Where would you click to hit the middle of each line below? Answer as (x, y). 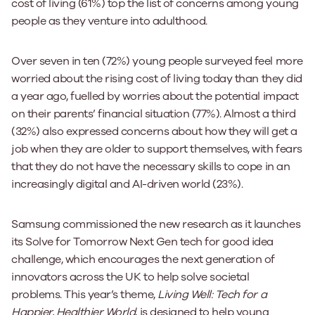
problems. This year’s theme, (85, 294)
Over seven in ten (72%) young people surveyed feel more (157, 61)
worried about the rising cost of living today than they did (157, 78)
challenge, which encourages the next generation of (143, 259)
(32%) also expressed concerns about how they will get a (154, 131)
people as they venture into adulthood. (109, 21)
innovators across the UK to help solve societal (130, 277)
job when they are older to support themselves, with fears (157, 149)
